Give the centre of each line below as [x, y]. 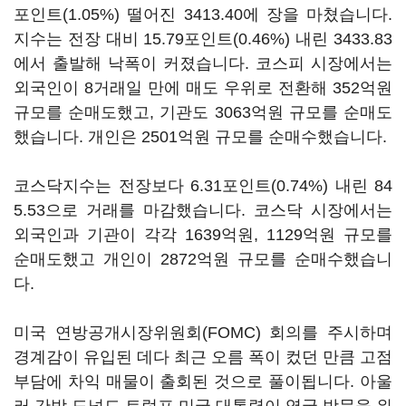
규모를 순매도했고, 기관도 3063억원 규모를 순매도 [203, 112]
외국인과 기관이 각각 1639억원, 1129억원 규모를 [203, 235]
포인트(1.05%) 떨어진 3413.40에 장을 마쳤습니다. [203, 14]
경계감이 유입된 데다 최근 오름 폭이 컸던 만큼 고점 [203, 357]
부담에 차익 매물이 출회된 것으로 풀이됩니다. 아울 [203, 382]
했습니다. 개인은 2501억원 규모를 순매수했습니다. [203, 137]
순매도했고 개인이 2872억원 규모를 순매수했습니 [203, 259]
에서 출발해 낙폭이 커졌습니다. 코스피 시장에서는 [203, 63]
